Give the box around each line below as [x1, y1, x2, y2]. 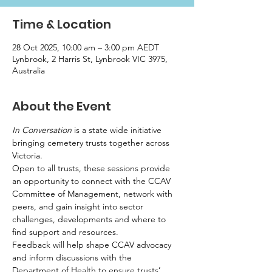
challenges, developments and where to [12, 213, 168, 225]
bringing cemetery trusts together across [12, 137, 172, 148]
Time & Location [12, 15, 111, 33]
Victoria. [12, 149, 42, 161]
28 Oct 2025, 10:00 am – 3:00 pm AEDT [12, 41, 159, 53]
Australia [12, 64, 45, 76]
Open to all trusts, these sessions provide [12, 162, 172, 174]
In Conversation [12, 124, 72, 135]
